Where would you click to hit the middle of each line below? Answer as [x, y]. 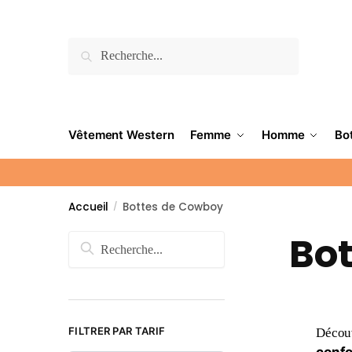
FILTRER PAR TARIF [117, 330]
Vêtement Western [121, 135]
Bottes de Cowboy [172, 207]
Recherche [108, 45]
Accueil [88, 207]
